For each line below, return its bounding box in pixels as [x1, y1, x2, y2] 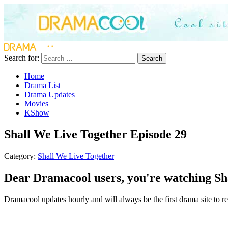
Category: [4, 151, 38, 160]
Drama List [24, 81, 61, 90]
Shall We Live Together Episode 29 [4, 127, 187, 141]
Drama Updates [24, 90, 75, 99]
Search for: [4, 53, 39, 62]
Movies [24, 99, 48, 108]
